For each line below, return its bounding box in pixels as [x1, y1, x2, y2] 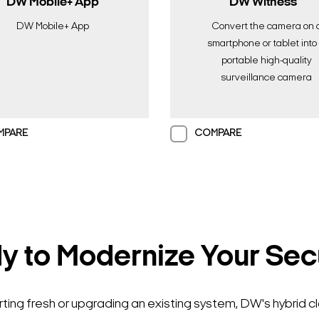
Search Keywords [43, 272, 276, 303]
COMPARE [194, 128, 241, 139]
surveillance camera [221, 73, 312, 83]
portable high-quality [221, 56, 312, 66]
